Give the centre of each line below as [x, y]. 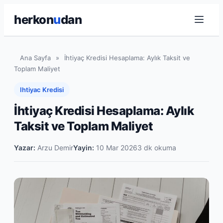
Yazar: [25, 148]
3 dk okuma [157, 148]
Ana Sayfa [35, 58]
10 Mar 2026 [116, 148]
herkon [34, 20]
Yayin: [84, 148]
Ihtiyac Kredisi [42, 90]
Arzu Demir [54, 148]
